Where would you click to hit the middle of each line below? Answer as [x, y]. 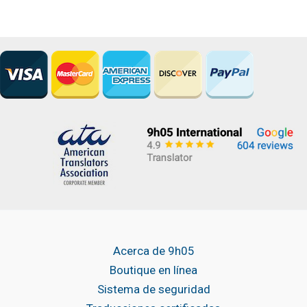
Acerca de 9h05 [153, 250]
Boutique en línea [153, 270]
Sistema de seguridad [153, 289]
